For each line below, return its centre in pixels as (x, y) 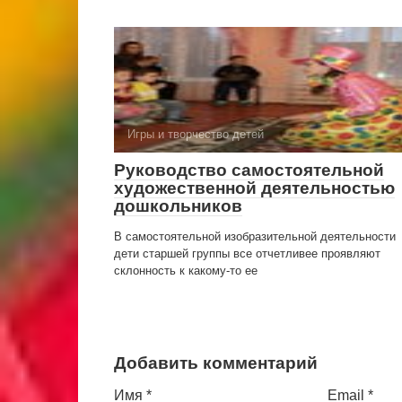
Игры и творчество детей (196, 134)
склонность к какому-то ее (186, 271)
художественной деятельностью (254, 188)
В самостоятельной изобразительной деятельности (255, 236)
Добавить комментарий (216, 363)
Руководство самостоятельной (249, 170)
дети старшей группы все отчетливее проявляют (247, 253)
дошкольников (178, 206)
